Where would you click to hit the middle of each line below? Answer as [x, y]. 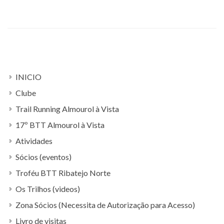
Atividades [34, 141]
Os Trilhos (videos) [48, 189]
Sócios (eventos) [43, 157]
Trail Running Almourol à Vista [67, 109]
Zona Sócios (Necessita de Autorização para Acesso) [105, 205]
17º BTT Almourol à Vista [60, 125]
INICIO [28, 77]
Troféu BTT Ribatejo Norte [63, 173]
